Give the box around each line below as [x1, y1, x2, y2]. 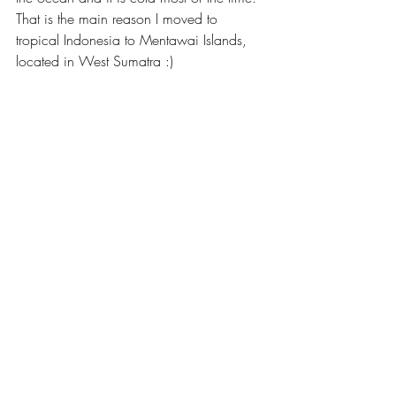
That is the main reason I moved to [16, 9, 222, 29]
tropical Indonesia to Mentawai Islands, [16, 30, 251, 50]
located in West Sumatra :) [16, 51, 173, 72]
